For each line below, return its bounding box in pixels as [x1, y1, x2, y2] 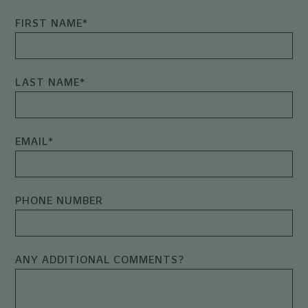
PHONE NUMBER [15, 194, 104, 207]
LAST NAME [15, 76, 80, 89]
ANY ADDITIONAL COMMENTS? [15, 253, 185, 266]
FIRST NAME [15, 16, 83, 30]
